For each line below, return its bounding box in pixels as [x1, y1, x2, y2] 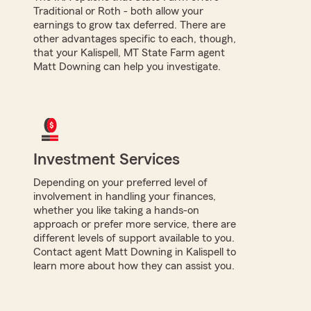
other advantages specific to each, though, [33, 33, 236, 44]
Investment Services [33, 151, 180, 168]
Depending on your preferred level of [33, 176, 208, 188]
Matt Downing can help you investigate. [33, 60, 221, 72]
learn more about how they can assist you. [33, 260, 235, 271]
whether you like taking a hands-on [33, 204, 199, 216]
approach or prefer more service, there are [33, 218, 236, 230]
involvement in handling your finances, [33, 190, 216, 202]
